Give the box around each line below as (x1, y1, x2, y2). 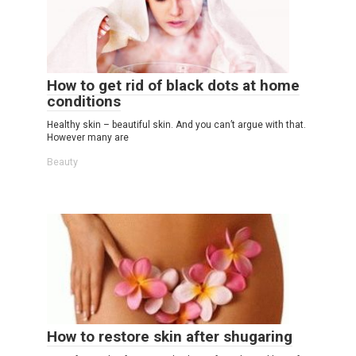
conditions (47, 91, 121, 110)
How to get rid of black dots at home (47, 75, 300, 95)
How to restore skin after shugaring (47, 327, 292, 346)
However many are (47, 131, 129, 143)
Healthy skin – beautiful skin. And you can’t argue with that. (47, 118, 306, 130)
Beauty (47, 155, 78, 168)
